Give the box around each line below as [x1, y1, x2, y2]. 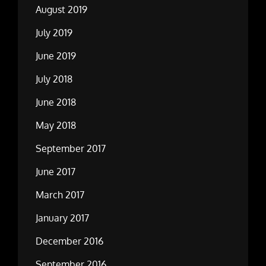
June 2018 [36, 96, 76, 109]
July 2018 [36, 73, 72, 85]
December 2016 [36, 235, 103, 248]
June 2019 [36, 50, 76, 62]
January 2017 [36, 212, 89, 224]
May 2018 [36, 119, 76, 132]
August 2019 [36, 4, 87, 16]
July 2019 [36, 27, 72, 39]
